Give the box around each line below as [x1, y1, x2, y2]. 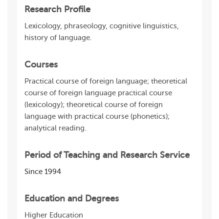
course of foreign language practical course [24, 89, 172, 97]
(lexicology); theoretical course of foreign [24, 101, 163, 109]
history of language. [24, 34, 92, 42]
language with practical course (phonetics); [24, 112, 170, 121]
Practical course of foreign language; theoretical [24, 77, 187, 86]
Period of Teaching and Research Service [24, 150, 190, 160]
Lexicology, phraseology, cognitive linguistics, [24, 22, 179, 30]
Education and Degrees [24, 194, 119, 203]
